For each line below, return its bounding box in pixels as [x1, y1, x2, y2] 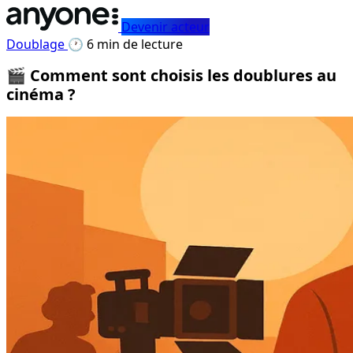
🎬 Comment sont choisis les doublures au [6, 64, 336, 86]
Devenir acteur [121, 18, 210, 35]
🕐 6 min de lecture [68, 35, 183, 53]
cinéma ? [6, 83, 76, 105]
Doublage [6, 35, 68, 53]
